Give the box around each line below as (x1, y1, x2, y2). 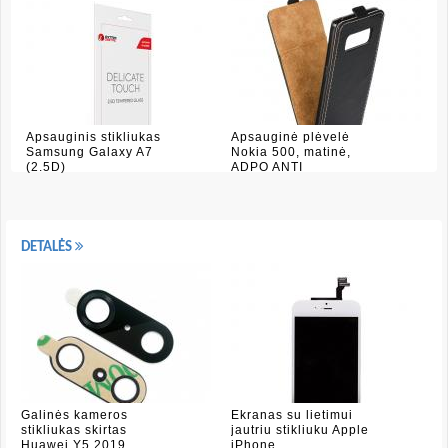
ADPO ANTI (231, 160, 303, 174)
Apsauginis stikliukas (26, 130, 161, 144)
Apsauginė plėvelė (231, 130, 350, 144)
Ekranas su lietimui (231, 408, 353, 422)
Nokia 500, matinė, (231, 145, 351, 159)
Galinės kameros (21, 408, 128, 422)
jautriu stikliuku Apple (231, 423, 369, 437)
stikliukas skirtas (21, 423, 127, 437)
